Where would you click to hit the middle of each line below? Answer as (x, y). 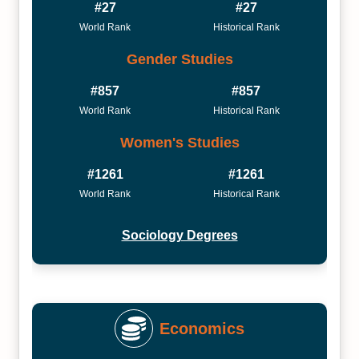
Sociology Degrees (179, 235)
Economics (202, 329)
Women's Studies (179, 142)
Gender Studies (179, 59)
